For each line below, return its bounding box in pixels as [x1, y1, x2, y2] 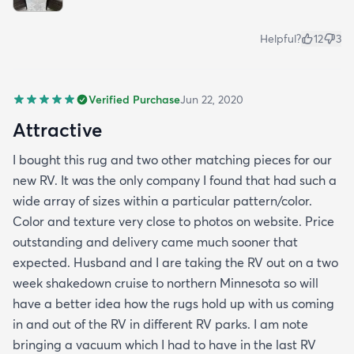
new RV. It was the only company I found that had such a [13, 171, 337, 188]
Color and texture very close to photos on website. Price [13, 213, 334, 229]
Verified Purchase [88, 92, 180, 107]
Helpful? [260, 31, 301, 46]
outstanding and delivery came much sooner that [13, 233, 298, 250]
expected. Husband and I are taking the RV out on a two [13, 254, 338, 270]
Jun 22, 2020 [180, 92, 243, 107]
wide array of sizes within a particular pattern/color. [13, 192, 312, 209]
